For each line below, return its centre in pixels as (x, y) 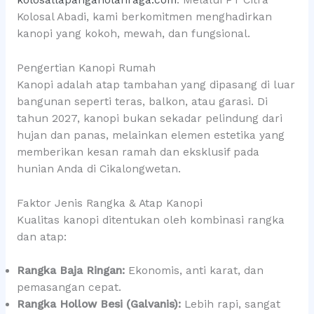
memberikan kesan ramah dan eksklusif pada (138, 152)
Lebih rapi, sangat (230, 305)
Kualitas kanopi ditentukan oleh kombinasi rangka (150, 220)
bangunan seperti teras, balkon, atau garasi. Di (142, 101)
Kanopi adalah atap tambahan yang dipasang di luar (156, 84)
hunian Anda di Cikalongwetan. (98, 169)
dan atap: (41, 237)
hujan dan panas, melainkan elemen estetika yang (150, 135)
